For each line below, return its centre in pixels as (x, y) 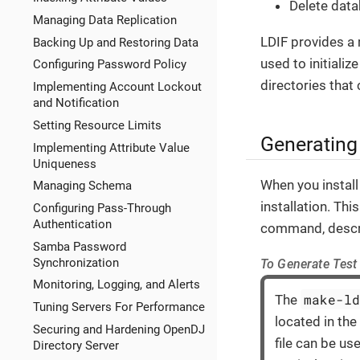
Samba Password (79, 246)
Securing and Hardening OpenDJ (119, 329)
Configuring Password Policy (109, 65)
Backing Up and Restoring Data (115, 42)
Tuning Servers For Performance (119, 307)
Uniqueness (64, 164)
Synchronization (76, 262)
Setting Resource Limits (97, 125)
